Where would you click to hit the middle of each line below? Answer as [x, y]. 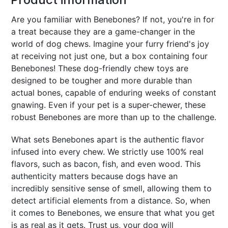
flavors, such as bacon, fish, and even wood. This [106, 164]
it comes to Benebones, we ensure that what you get [113, 212]
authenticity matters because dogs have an [95, 176]
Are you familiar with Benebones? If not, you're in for [113, 19]
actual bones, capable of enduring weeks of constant [114, 92]
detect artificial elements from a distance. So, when [111, 200]
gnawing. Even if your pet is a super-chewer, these [109, 105]
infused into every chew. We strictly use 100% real [108, 151]
